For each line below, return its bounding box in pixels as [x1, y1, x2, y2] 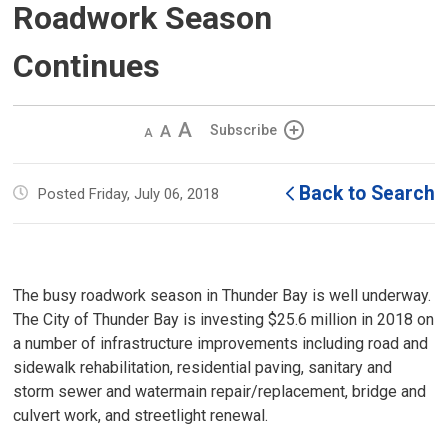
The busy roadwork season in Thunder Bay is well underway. [13, 286, 432, 305]
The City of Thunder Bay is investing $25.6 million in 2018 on [13, 310, 435, 329]
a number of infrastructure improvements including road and [13, 334, 429, 353]
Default [159, 121, 205, 137]
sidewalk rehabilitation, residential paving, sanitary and [13, 358, 393, 377]
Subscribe [210, 122, 277, 138]
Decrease [143, 121, 206, 137]
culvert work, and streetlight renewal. [13, 406, 269, 425]
